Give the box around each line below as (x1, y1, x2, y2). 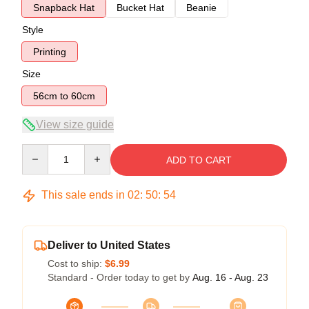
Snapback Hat (33, 2, 94, 13)
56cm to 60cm (71, 90, 95, 101)
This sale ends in (39, 189, 128, 201)
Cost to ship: (48, 258, 105, 269)
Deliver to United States (48, 239, 170, 251)
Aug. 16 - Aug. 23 (192, 272, 268, 283)
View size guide (36, 119, 114, 130)
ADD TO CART (166, 154, 232, 166)
